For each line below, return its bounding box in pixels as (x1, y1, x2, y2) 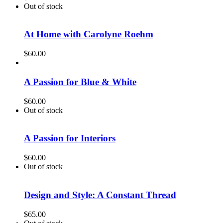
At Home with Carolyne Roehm (24, 29, 153, 40)
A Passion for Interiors (24, 133, 115, 144)
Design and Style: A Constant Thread (24, 189, 176, 200)
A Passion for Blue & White (24, 76, 136, 87)
